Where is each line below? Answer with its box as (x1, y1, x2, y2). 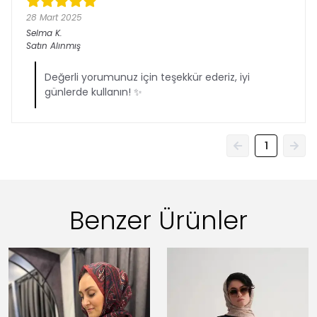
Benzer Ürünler (69, 203, 248, 238)
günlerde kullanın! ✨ (45, 85, 142, 99)
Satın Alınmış (26, 40, 81, 52)
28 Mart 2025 (26, 11, 82, 23)
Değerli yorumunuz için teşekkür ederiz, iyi (45, 70, 250, 84)
